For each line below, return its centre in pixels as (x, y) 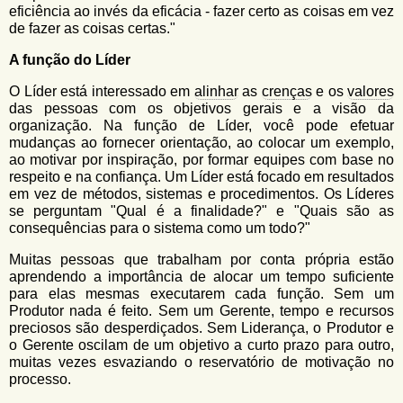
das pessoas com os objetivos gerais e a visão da (201, 108)
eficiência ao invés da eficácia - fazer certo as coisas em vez (201, 11)
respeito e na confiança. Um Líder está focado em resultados (201, 177)
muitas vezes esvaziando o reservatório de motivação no (201, 362)
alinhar (216, 91)
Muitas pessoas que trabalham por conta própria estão (201, 260)
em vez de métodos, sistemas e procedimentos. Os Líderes (201, 194)
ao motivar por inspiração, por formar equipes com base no (201, 160)
